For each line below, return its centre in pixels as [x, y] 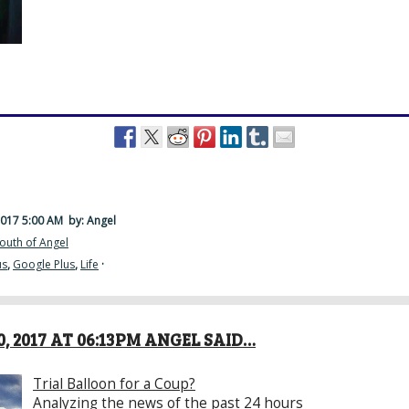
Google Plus [44, 264]
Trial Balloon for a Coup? [114, 384]
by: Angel [91, 220]
